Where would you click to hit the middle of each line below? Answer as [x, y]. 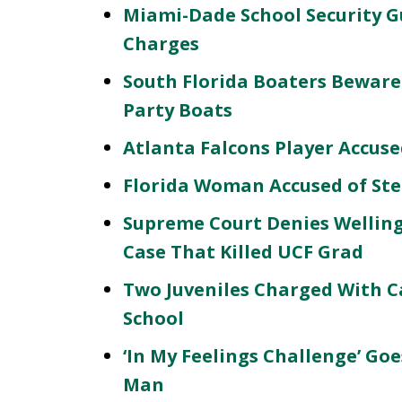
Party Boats [178, 110]
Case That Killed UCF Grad [243, 252]
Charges [161, 44]
